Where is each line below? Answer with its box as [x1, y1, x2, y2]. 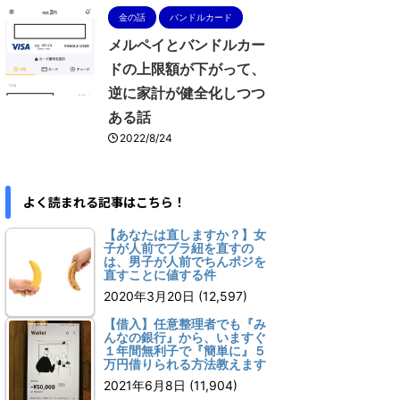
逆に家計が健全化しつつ [108, 83, 265, 102]
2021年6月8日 [104, 377, 186, 393]
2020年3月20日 [104, 287, 195, 304]
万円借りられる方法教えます [104, 355, 266, 371]
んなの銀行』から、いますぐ [104, 329, 266, 345]
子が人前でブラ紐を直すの [104, 239, 254, 255]
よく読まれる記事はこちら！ [23, 192, 186, 211]
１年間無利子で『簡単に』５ [104, 342, 266, 358]
